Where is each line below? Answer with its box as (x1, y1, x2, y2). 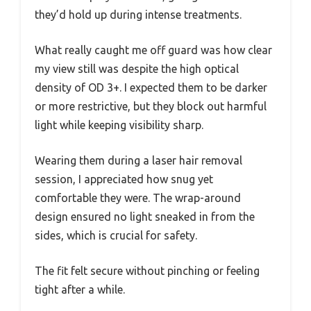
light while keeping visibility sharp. (35, 118, 203, 131)
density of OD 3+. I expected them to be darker (35, 81, 267, 94)
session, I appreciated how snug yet (35, 172, 213, 185)
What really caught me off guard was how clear (35, 43, 272, 56)
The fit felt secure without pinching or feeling (35, 264, 260, 277)
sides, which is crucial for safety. (35, 228, 197, 242)
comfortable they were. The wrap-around (35, 191, 241, 204)
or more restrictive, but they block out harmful (35, 99, 267, 112)
